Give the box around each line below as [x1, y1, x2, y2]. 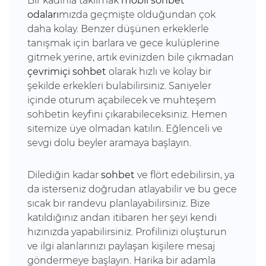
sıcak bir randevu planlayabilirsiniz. [27, 198, 190, 209]
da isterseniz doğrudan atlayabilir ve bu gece [27, 183, 237, 195]
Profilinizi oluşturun [135, 226, 227, 237]
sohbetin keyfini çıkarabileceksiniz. [27, 109, 191, 120]
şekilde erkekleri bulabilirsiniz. [27, 80, 169, 91]
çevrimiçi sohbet [27, 66, 106, 77]
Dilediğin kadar [27, 169, 101, 180]
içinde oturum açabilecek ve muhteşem [27, 94, 216, 106]
